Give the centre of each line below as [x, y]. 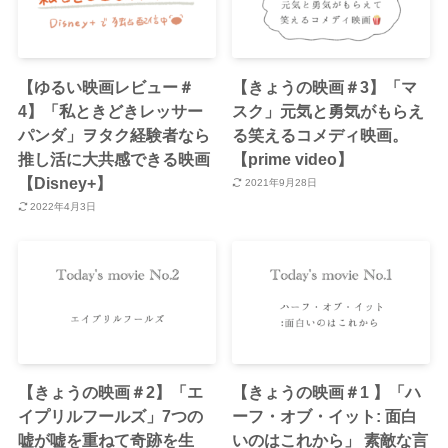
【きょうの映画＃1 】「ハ [327, 391]
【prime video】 [293, 158]
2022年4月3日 [63, 207]
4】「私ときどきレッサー [110, 110]
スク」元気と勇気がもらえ [328, 110]
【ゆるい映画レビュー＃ [105, 86]
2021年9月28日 [280, 183]
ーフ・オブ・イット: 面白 [325, 415]
